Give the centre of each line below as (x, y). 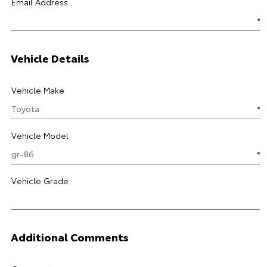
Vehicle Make (38, 90)
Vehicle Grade (40, 181)
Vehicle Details (50, 58)
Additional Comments (70, 237)
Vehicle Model (40, 135)
